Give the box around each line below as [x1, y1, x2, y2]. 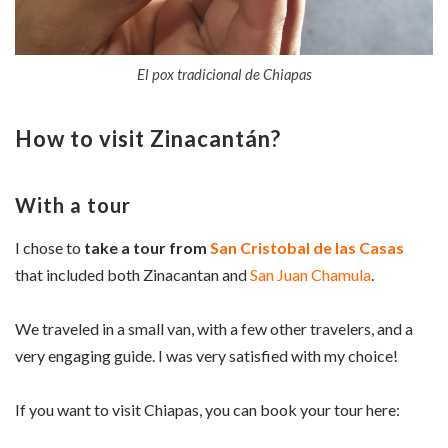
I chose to [15, 237, 84, 257]
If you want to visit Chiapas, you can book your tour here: [15, 400, 400, 420]
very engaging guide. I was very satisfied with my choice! [15, 346, 398, 366]
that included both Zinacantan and [15, 264, 250, 284]
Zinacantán [150, 124, 271, 152]
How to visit [15, 124, 150, 152]
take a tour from [84, 237, 210, 257]
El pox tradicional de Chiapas [136, 64, 312, 83]
